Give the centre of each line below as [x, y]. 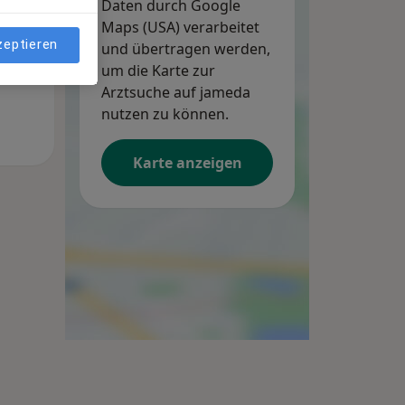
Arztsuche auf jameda [176, 92]
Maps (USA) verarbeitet [180, 27]
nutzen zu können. [165, 114]
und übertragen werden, [186, 49]
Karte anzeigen [187, 163]
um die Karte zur [158, 71]
